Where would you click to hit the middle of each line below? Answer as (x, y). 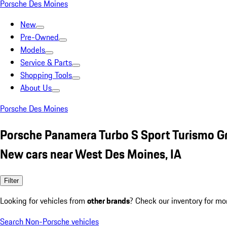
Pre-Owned (40, 37)
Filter (11, 180)
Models (33, 50)
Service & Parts (46, 62)
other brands (108, 200)
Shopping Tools (46, 75)
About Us (36, 88)
